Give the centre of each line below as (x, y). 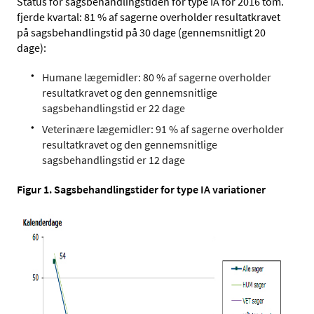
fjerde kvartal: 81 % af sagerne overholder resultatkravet (149, 16)
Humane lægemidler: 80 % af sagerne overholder (157, 77)
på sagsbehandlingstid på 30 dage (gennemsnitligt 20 (141, 32)
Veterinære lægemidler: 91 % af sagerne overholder (163, 129)
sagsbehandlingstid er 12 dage (114, 159)
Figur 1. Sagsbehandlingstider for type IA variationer (141, 189)
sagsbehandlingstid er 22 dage (114, 108)
